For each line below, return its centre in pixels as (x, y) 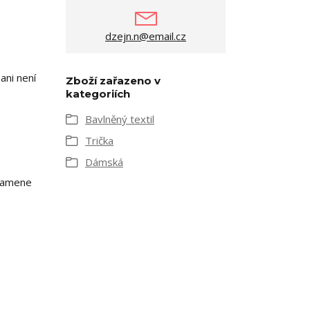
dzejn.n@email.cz (146, 36)
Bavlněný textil (120, 119)
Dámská (104, 162)
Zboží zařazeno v (113, 81)
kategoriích (98, 94)
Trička (99, 140)
